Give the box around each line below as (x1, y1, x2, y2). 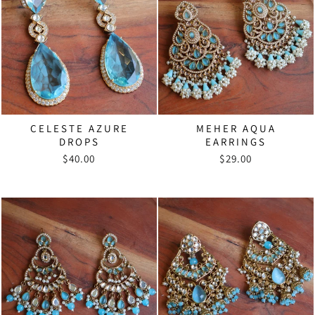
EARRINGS (205, 134, 266, 148)
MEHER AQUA (195, 121, 276, 135)
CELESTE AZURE (30, 121, 129, 135)
